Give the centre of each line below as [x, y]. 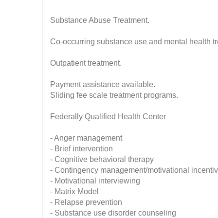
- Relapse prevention [86, 202]
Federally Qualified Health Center [108, 117]
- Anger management [86, 138]
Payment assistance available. [103, 84]
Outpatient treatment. [86, 63]
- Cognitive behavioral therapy [102, 159]
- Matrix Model [74, 191]
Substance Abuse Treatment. [100, 20]
